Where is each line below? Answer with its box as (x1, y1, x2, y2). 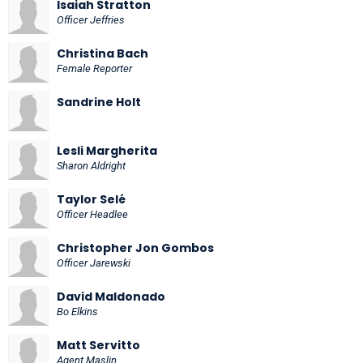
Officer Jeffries (57, 13, 125, 26)
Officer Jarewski (57, 256, 130, 269)
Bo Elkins (57, 305, 98, 318)
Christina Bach (57, 45, 148, 62)
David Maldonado (57, 288, 165, 305)
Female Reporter (57, 62, 132, 75)
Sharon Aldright (57, 159, 126, 172)
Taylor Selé (57, 190, 126, 207)
